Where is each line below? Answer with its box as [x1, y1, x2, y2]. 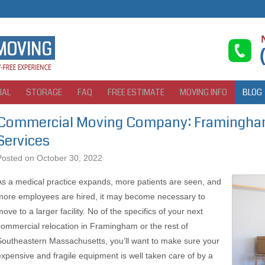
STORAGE [26, 86, 62, 98]
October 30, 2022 [37, 153, 102, 163]
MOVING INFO [180, 86, 227, 98]
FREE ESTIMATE [108, 86, 164, 98]
